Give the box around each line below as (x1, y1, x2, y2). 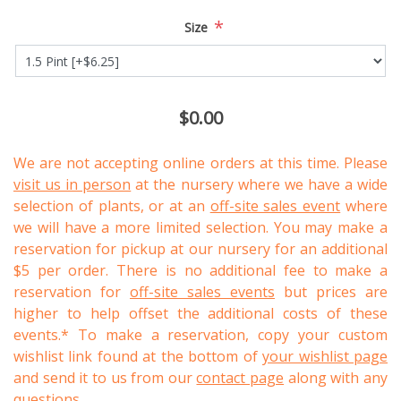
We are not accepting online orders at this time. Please (13, 153, 388, 174)
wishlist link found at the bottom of (13, 346, 263, 367)
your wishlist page (262, 346, 388, 367)
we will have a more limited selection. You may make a (13, 218, 388, 238)
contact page (196, 368, 285, 388)
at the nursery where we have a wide (131, 175, 388, 195)
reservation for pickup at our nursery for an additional (13, 239, 388, 260)
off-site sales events (130, 282, 275, 303)
